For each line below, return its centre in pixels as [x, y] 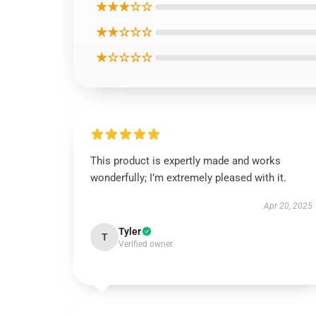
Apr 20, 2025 [288, 206]
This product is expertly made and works [186, 161]
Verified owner [146, 244]
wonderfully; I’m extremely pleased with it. [188, 178]
